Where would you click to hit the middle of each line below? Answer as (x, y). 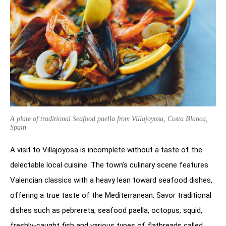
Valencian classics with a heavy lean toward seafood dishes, (111, 180)
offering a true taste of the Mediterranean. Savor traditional (111, 195)
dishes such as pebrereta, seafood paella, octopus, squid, (106, 211)
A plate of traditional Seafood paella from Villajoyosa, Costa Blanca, (109, 119)
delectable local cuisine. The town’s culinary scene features (109, 165)
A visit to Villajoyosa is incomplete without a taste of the (106, 150)
